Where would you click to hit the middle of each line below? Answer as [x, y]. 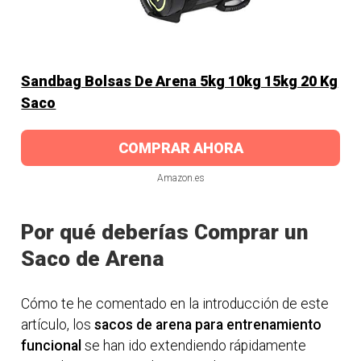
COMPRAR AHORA [180, 147]
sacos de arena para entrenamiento [208, 324]
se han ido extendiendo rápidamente [194, 345]
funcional [52, 345]
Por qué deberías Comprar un [165, 232]
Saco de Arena [93, 258]
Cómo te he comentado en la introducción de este [175, 303]
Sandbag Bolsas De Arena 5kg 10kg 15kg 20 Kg [180, 81]
